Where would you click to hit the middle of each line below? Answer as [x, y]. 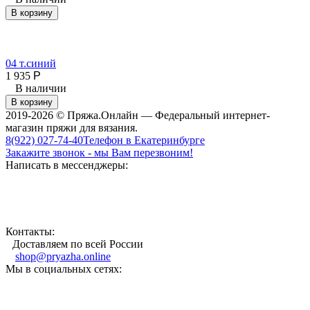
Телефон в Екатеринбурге [144, 140]
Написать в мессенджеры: [67, 165]
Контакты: [30, 231]
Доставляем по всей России [78, 244]
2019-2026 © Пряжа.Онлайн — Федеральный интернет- [138, 115]
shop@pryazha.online [63, 256]
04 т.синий [31, 63]
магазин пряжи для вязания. [72, 127]
